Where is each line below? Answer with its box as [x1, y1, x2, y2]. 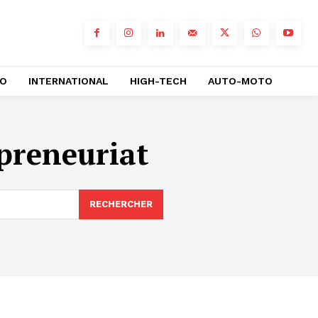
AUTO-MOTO [208, 75, 273, 87]
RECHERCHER [89, 198, 153, 209]
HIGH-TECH [130, 75, 187, 87]
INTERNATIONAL [28, 75, 109, 87]
